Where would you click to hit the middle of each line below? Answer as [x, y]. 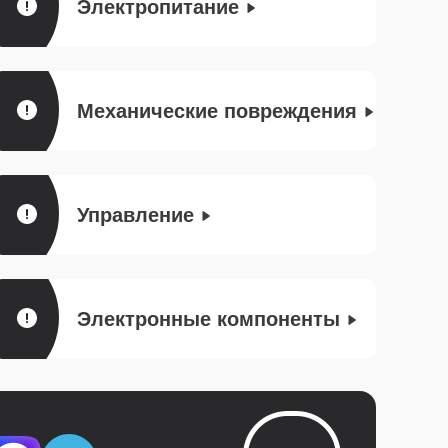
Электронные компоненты [208, 319]
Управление [135, 215]
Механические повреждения [217, 111]
